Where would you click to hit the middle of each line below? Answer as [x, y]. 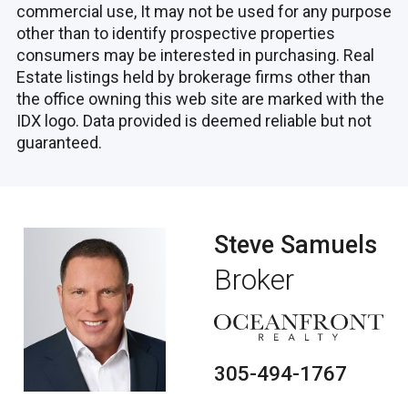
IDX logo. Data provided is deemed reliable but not [194, 120]
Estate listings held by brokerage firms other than [194, 76]
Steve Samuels [295, 245]
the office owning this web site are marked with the [200, 98]
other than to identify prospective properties [176, 33]
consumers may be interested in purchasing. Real [195, 55]
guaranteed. [59, 142]
